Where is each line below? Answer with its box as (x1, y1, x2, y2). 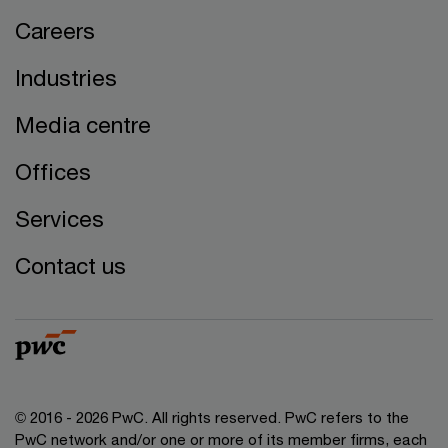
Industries (15, 64, 117, 91)
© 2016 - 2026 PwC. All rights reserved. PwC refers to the (15, 408, 409, 426)
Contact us (15, 252, 126, 279)
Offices (15, 158, 91, 185)
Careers (15, 17, 95, 44)
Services (15, 205, 104, 232)
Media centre (15, 111, 151, 138)
